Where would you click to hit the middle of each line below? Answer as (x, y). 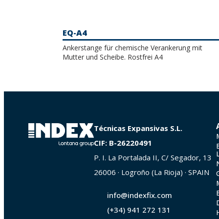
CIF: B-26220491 (123, 142)
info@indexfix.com (140, 195)
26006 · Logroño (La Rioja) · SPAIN (151, 172)
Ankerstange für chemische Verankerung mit (132, 47)
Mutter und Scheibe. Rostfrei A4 (113, 57)
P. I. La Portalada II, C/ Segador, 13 (153, 157)
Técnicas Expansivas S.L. (138, 128)
